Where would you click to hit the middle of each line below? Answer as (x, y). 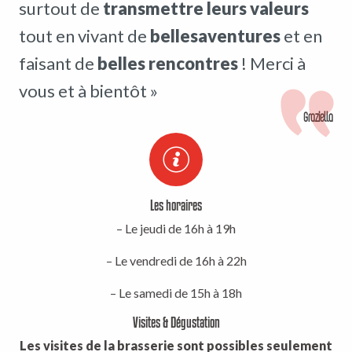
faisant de (58, 64)
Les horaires (176, 205)
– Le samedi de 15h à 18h (176, 293)
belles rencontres (168, 64)
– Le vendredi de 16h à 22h (176, 261)
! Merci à (272, 64)
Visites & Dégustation (176, 323)
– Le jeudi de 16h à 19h (176, 229)
